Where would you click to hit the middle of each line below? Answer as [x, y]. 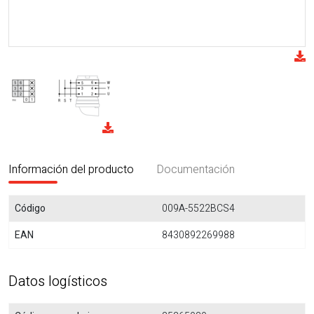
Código [30, 209]
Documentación [196, 170]
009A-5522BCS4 [198, 209]
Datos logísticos [58, 281]
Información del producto [71, 170]
